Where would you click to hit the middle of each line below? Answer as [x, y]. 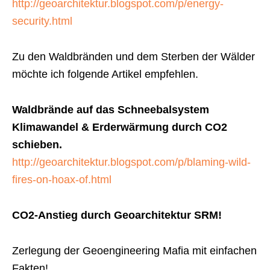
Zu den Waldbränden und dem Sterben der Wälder [133, 56]
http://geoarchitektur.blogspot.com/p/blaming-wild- [131, 162]
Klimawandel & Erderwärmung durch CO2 [120, 127]
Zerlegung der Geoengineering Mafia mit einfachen [134, 250]
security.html [42, 21]
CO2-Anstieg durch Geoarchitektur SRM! [117, 215]
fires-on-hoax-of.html [62, 179]
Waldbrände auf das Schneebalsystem [111, 109]
